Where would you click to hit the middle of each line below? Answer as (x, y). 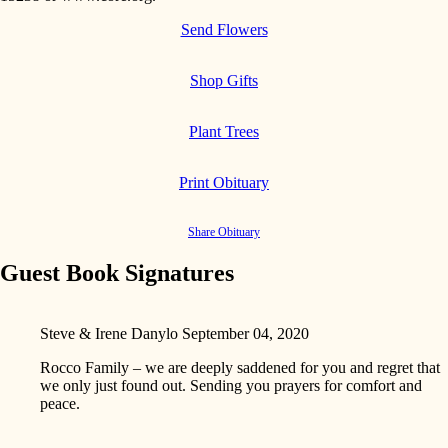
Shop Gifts (224, 80)
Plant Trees (224, 131)
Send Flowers (224, 29)
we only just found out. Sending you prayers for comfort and (231, 385)
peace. (60, 403)
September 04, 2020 (245, 333)
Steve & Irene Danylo (109, 333)
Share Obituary (224, 231)
